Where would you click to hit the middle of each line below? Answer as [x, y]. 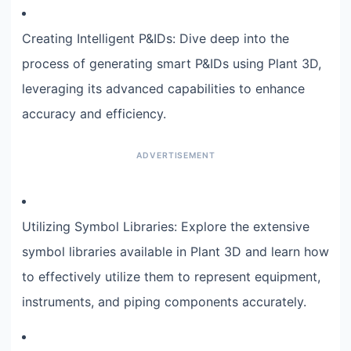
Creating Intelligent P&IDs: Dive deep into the [156, 39]
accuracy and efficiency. [94, 114]
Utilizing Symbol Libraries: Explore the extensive [166, 227]
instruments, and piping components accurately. [164, 302]
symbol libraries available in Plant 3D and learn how [175, 252]
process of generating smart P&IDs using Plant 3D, [172, 64]
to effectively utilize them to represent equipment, [171, 277]
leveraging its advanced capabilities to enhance [163, 89]
